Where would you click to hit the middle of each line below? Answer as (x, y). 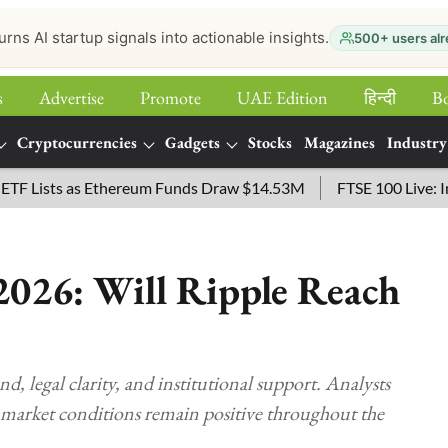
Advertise (71, 97)
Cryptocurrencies (77, 142)
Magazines (339, 142)
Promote (170, 97)
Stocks (270, 142)
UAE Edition (282, 97)
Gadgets (192, 142)
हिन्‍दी (380, 97)
